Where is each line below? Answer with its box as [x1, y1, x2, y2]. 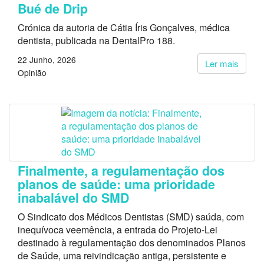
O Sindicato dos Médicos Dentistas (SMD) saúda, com [18, 209, 244, 223]
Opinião [18, 66, 47, 78]
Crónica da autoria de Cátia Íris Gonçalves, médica [18, 20, 230, 34]
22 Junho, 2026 [18, 53, 76, 65]
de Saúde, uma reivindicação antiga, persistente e [18, 248, 226, 262]
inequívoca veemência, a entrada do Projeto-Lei [18, 222, 217, 236]
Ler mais [205, 57, 239, 70]
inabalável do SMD [18, 188, 129, 207]
